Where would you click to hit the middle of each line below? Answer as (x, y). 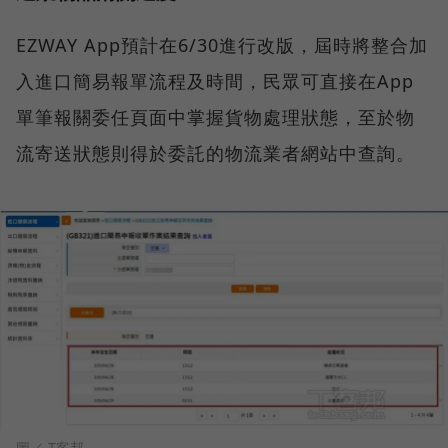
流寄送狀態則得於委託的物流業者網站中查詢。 (215, 152)
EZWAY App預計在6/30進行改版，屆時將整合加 (222, 44)
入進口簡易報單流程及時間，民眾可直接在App (215, 80)
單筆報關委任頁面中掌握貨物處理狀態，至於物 (215, 116)
